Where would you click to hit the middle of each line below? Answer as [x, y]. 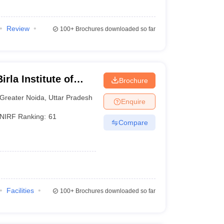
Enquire [133, 101]
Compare [133, 122]
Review [18, 28]
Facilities [20, 190]
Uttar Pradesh [71, 97]
